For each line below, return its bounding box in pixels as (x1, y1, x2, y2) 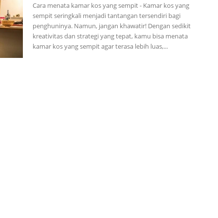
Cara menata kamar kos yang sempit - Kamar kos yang (32, 1, 189, 10)
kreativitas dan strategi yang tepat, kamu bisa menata (32, 32, 188, 40)
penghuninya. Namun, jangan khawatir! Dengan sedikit (32, 21, 191, 30)
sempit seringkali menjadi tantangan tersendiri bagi (32, 11, 181, 20)
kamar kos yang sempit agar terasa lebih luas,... (32, 42, 168, 51)
